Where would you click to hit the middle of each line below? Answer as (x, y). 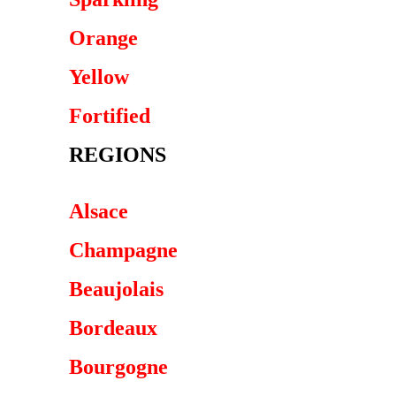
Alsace (99, 211)
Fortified (110, 116)
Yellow (99, 77)
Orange (103, 38)
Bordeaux (113, 328)
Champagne (123, 250)
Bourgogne (118, 367)
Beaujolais (116, 289)
